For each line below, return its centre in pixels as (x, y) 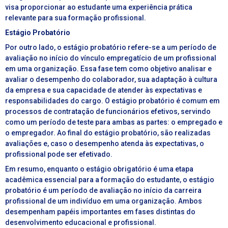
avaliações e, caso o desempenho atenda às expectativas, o (105, 144)
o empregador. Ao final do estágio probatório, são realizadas (108, 133)
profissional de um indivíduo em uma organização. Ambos (104, 201)
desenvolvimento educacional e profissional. (81, 223)
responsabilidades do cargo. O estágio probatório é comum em (112, 101)
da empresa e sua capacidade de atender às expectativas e (104, 90)
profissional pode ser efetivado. (59, 154)
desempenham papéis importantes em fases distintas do (100, 212)
